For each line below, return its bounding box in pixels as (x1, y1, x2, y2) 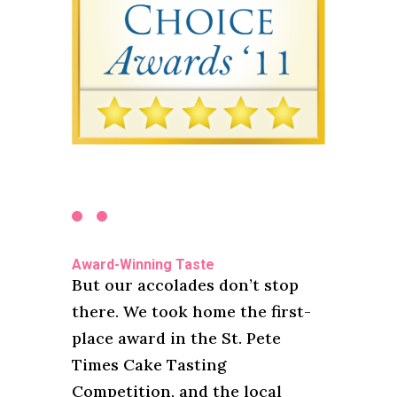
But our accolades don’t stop (71, 274, 299, 295)
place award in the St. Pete (71, 327, 281, 348)
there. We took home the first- (71, 300, 311, 322)
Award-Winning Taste (71, 255, 214, 273)
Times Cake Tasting (71, 354, 226, 375)
